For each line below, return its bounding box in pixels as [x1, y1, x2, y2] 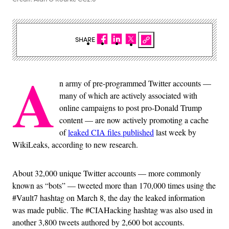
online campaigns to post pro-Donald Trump [59, 102, 202, 113]
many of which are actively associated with [59, 89, 197, 101]
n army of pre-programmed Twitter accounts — [59, 77, 211, 88]
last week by [154, 126, 196, 138]
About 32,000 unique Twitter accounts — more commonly [12, 167, 201, 178]
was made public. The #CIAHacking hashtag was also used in [12, 204, 213, 215]
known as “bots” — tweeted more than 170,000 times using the [12, 179, 216, 191]
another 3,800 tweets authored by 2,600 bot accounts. [12, 216, 185, 227]
